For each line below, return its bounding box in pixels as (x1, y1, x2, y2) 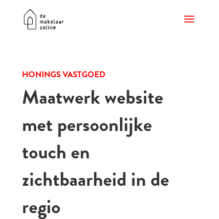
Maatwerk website (22, 83, 163, 111)
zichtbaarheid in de (22, 165, 169, 194)
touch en (22, 137, 90, 166)
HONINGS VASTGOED (22, 68, 106, 81)
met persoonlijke (22, 110, 152, 139)
